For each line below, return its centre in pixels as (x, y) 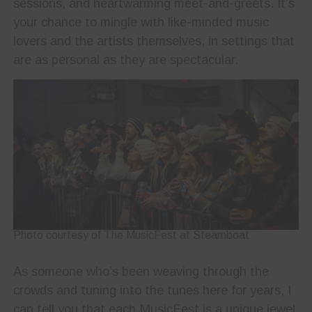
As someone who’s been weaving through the (141, 271)
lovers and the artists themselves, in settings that (154, 41)
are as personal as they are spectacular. (125, 60)
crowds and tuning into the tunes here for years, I (152, 290)
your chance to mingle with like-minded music (141, 22)
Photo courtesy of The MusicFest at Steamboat (131, 235)
